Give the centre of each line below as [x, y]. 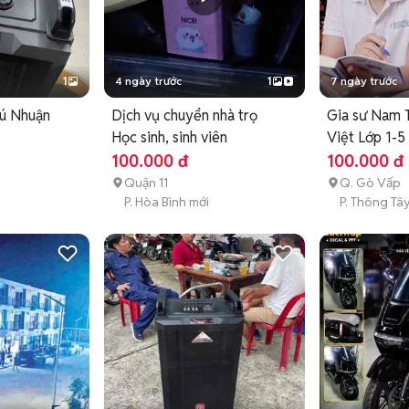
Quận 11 [147, 182]
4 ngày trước [149, 80]
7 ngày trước [363, 80]
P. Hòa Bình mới [167, 201]
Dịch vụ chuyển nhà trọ [185, 115]
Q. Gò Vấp [370, 182]
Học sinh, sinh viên [170, 137]
